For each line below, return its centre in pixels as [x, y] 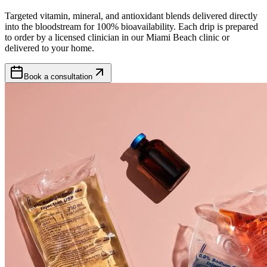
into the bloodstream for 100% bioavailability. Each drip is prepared [131, 26]
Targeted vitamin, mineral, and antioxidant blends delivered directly [131, 15]
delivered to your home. [49, 48]
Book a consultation [58, 76]
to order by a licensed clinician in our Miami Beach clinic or [117, 37]
